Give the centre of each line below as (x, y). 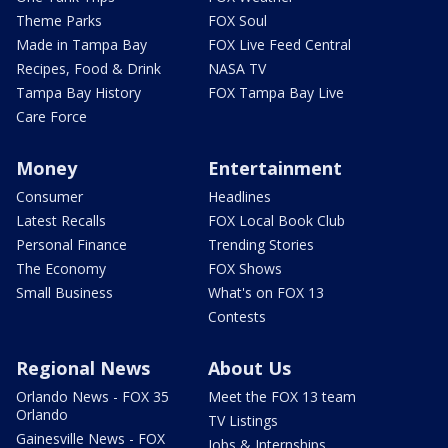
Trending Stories (261, 244)
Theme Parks (59, 20)
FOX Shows (245, 268)
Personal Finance (71, 244)
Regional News (83, 368)
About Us (249, 368)
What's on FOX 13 (266, 292)
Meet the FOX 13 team (282, 396)
